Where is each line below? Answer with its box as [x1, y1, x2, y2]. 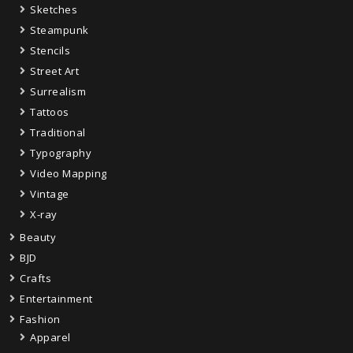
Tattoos [30, 104, 69, 119]
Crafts [20, 270, 51, 285]
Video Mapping [30, 165, 107, 180]
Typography [30, 145, 91, 160]
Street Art [30, 63, 79, 78]
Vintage [30, 186, 69, 201]
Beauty [20, 229, 56, 244]
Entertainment [20, 291, 93, 306]
